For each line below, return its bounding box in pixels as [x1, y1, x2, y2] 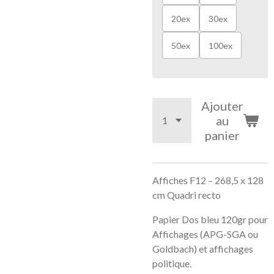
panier [205, 128, 240, 143]
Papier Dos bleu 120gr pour [152, 213, 268, 225]
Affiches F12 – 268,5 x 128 [152, 174, 264, 186]
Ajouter [201, 98, 243, 113]
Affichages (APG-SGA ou [152, 228, 258, 240]
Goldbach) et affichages [152, 243, 253, 254]
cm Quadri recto [152, 189, 221, 201]
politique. [152, 257, 191, 269]
